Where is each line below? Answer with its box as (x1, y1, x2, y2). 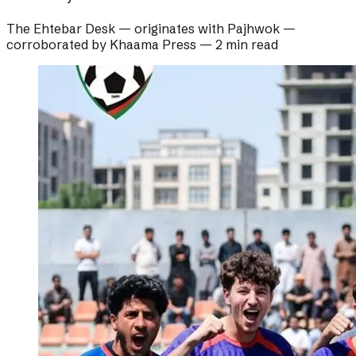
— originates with (115, 21, 227, 37)
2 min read (215, 37, 278, 53)
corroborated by (6, 37, 110, 53)
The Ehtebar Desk (6, 21, 115, 37)
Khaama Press (110, 37, 196, 53)
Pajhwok (227, 21, 280, 37)
